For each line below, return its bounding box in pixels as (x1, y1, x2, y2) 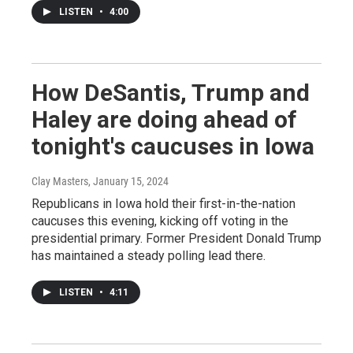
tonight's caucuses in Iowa (32, 132, 314, 160)
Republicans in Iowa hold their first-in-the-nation (32, 195, 295, 211)
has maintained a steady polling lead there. (32, 247, 266, 263)
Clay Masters (32, 174, 88, 188)
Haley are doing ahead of (32, 105, 297, 133)
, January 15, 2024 (88, 174, 169, 188)
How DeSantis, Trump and (32, 78, 310, 106)
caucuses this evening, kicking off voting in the (32, 213, 288, 229)
